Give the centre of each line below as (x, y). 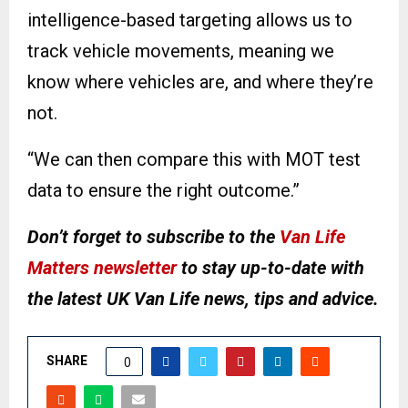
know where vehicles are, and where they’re (200, 82)
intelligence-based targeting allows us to (190, 20)
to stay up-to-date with (270, 268)
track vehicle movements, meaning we (181, 51)
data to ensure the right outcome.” (163, 191)
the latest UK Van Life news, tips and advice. (203, 299)
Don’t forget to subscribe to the (153, 237)
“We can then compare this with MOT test (194, 160)
